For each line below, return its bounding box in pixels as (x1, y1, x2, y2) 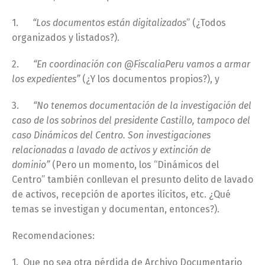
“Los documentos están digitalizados (33, 17, 186, 28)
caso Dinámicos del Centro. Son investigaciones (12, 129, 211, 141)
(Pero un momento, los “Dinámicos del (52, 159, 219, 170)
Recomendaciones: (12, 230, 95, 241)
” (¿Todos (186, 17, 226, 28)
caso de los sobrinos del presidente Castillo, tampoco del (12, 114, 250, 126)
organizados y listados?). (12, 31, 119, 43)
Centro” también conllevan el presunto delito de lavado (12, 173, 253, 185)
